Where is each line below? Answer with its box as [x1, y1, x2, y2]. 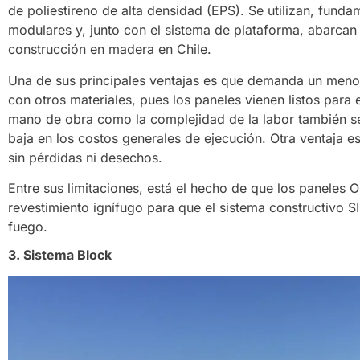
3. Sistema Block [8, 247, 112, 264]
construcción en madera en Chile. [8, 41, 211, 58]
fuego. [8, 219, 47, 235]
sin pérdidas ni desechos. [8, 149, 162, 166]
